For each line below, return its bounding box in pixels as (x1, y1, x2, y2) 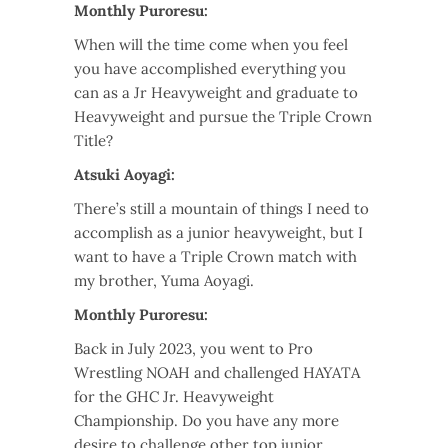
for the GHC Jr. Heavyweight (74, 387, 274, 407)
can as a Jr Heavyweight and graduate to (74, 83, 358, 103)
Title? (74, 131, 113, 151)
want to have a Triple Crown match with (74, 247, 357, 267)
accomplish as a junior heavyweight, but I (74, 223, 363, 243)
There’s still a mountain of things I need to (74, 199, 369, 219)
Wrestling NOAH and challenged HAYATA (74, 363, 360, 383)
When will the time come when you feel (74, 35, 348, 55)
